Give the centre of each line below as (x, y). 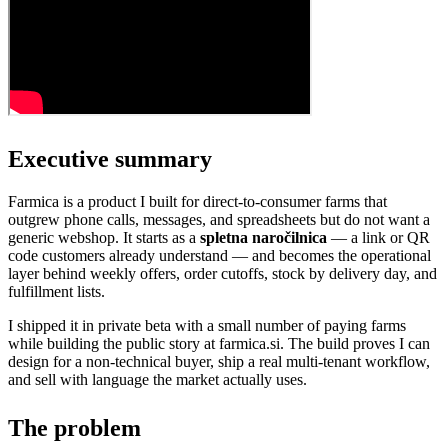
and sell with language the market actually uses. (157, 380)
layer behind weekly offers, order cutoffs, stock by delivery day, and (222, 274)
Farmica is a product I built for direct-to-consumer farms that (197, 202)
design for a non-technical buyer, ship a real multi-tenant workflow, (219, 362)
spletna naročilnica (263, 238)
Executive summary (110, 159)
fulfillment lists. (56, 292)
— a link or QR (378, 238)
